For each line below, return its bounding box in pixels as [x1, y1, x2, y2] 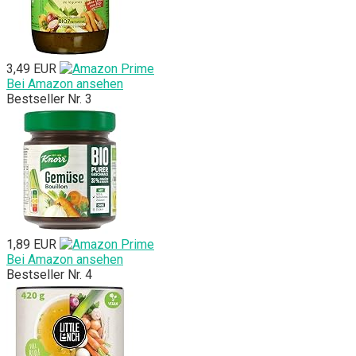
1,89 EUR [6, 237, 56, 253]
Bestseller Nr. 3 [6, 91, 92, 107]
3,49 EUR [6, 61, 56, 77]
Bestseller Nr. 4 [6, 267, 92, 283]
